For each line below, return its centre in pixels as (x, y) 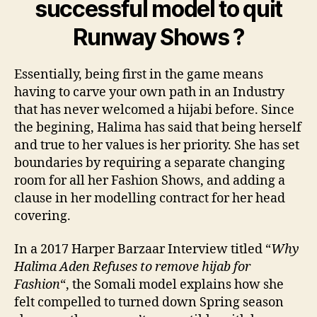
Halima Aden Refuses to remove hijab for (132, 267)
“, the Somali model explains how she (172, 285)
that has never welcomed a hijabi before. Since (154, 110)
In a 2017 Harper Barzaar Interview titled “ (143, 250)
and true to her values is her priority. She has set (157, 145)
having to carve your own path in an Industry (149, 92)
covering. (42, 216)
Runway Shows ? (158, 37)
